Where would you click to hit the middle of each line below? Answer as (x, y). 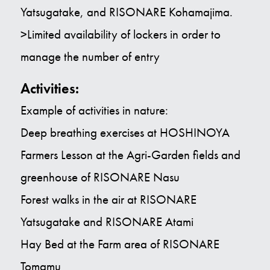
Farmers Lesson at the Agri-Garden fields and (130, 155)
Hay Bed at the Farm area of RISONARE (120, 244)
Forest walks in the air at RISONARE (108, 200)
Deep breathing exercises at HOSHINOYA (125, 133)
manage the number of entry (90, 57)
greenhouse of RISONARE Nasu (100, 177)
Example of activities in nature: (94, 111)
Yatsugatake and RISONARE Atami (107, 222)
